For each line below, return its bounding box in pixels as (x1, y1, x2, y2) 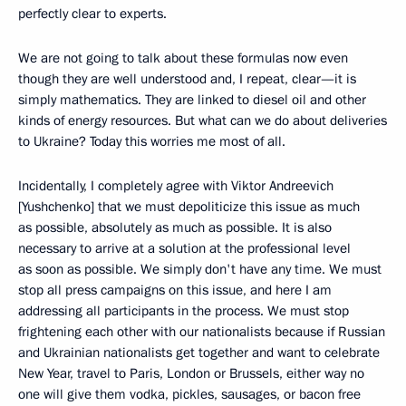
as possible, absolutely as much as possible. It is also (18, 218, 332, 237)
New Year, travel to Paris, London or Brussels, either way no (18, 364, 364, 382)
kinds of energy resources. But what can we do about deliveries (18, 111, 387, 130)
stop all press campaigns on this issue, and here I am (18, 281, 332, 299)
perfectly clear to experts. (18, 5, 167, 23)
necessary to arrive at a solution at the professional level (18, 239, 351, 257)
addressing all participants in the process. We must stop (18, 302, 349, 320)
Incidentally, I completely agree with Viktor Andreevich (18, 177, 333, 195)
